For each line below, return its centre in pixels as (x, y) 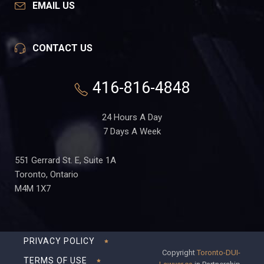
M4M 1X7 (33, 189)
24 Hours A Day (132, 118)
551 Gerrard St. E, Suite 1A (65, 161)
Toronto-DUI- (219, 253)
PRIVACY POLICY (59, 241)
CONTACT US (62, 48)
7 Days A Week (132, 132)
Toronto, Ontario (47, 175)
